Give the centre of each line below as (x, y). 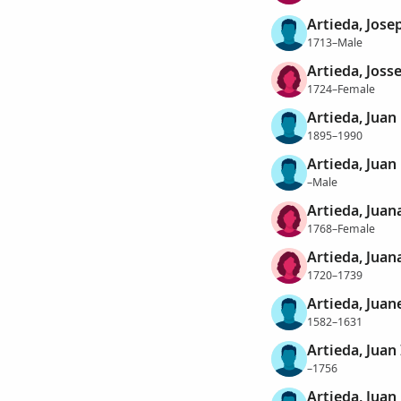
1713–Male (334, 42)
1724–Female (341, 89)
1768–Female (341, 228)
